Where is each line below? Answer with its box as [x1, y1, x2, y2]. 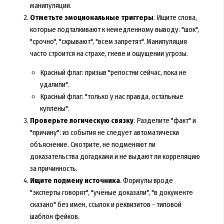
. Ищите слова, [153, 12, 197, 22]
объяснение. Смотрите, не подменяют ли [29, 140, 155, 149]
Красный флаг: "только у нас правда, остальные [39, 92, 183, 101]
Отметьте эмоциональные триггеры [29, 12, 153, 22]
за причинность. [29, 164, 77, 173]
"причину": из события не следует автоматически [29, 128, 179, 137]
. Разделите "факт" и [133, 116, 196, 125]
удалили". [39, 80, 69, 89]
